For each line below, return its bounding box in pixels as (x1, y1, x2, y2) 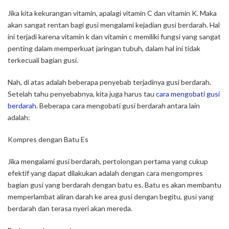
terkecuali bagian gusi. (8, 56, 78, 65)
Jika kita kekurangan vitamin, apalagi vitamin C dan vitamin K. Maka (8, 9, 217, 18)
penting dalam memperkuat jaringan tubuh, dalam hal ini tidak (8, 44, 200, 53)
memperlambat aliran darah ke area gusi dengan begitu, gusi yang (8, 192, 214, 201)
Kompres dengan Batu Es (8, 135, 88, 144)
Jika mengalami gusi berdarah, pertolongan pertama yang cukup (8, 157, 208, 166)
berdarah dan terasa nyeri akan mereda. (8, 204, 132, 213)
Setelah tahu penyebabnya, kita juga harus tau (8, 89, 156, 99)
